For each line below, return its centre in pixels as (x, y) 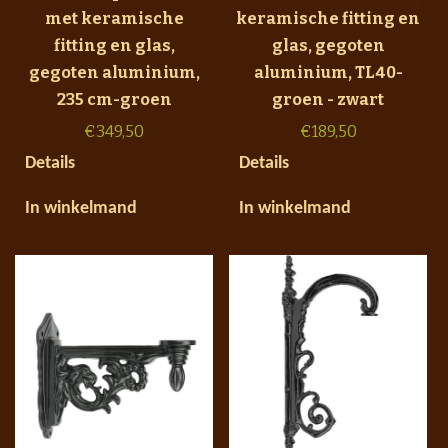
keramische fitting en (328, 18)
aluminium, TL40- (328, 72)
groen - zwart (328, 99)
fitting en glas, (114, 45)
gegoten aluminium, (114, 72)
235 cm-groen (114, 99)
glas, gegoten (328, 45)
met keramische (114, 18)
